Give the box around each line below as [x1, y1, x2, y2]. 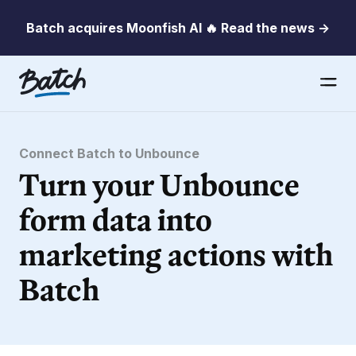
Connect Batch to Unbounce [19, 145, 199, 161]
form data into [19, 200, 212, 238]
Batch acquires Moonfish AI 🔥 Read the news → [26, 19, 330, 36]
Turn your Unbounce [19, 165, 300, 203]
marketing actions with [19, 235, 333, 273]
